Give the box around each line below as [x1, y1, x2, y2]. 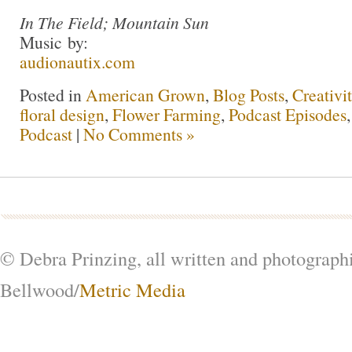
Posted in [20, 82, 86, 106]
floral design [20, 102, 104, 126]
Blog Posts [213, 82, 284, 106]
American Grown [86, 82, 205, 106]
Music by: [20, 30, 88, 53]
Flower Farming [112, 102, 221, 126]
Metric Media [79, 276, 185, 302]
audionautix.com [20, 49, 135, 73]
